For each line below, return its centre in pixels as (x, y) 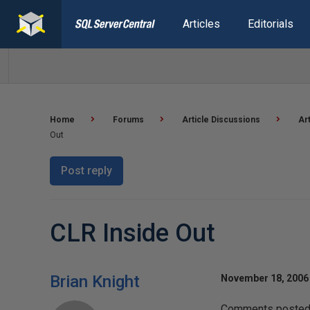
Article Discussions (221, 120)
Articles (201, 24)
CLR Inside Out (133, 233)
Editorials (270, 24)
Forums (128, 120)
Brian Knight (95, 282)
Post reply (86, 171)
